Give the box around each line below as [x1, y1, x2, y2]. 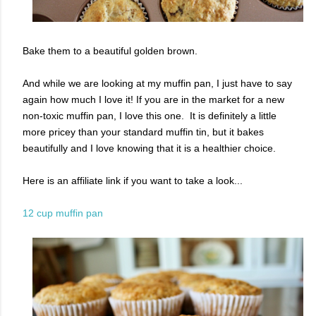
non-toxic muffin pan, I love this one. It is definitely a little [23, 110, 276, 122]
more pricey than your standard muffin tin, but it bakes [23, 126, 264, 138]
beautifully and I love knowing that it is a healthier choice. [23, 142, 281, 154]
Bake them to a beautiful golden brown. [23, 45, 197, 57]
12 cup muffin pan [23, 207, 103, 219]
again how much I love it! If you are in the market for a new [23, 94, 284, 106]
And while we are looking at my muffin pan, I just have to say [23, 78, 292, 90]
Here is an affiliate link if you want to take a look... [23, 175, 243, 187]
